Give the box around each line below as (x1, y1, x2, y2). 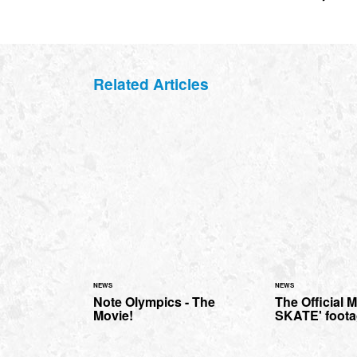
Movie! (93, 306, 133, 325)
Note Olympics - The (93, 292, 215, 312)
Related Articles (93, 73, 209, 96)
